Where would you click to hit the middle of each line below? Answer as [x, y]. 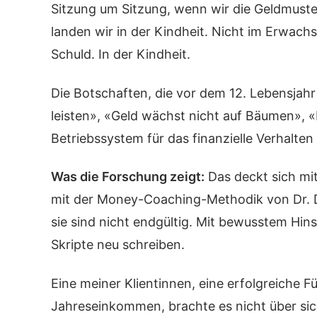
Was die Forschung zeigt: [128, 177]
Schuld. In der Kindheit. [121, 54]
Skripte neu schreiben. [118, 244]
